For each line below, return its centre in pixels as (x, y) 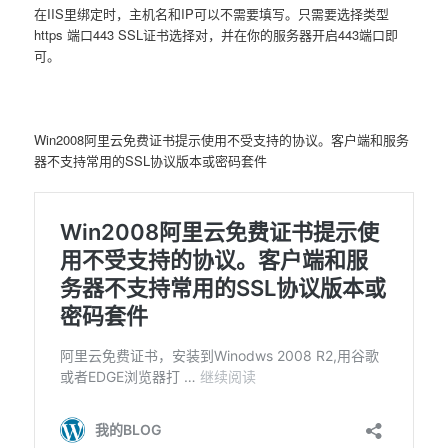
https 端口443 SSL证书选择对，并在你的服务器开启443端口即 (216, 34)
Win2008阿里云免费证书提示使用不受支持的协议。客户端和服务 (222, 139)
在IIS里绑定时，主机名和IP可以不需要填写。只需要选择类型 (212, 13)
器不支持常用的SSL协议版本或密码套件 (151, 160)
